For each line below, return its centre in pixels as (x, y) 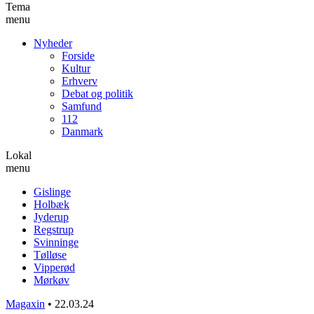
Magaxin (25, 303)
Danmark (82, 131)
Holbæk (52, 204)
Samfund (82, 106)
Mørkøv (52, 280)
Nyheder (53, 43)
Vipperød (54, 267)
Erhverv (80, 81)
